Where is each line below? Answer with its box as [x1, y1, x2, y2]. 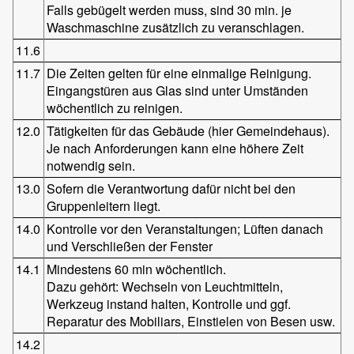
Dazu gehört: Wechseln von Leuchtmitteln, [47, 277, 284, 296]
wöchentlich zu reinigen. [47, 98, 183, 117]
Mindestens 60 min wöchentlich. [47, 259, 227, 278]
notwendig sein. [47, 156, 136, 175]
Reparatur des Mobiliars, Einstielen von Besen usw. [47, 311, 336, 330]
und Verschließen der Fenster [47, 236, 213, 255]
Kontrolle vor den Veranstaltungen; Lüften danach [47, 219, 324, 238]
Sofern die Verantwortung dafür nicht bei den [47, 179, 296, 198]
